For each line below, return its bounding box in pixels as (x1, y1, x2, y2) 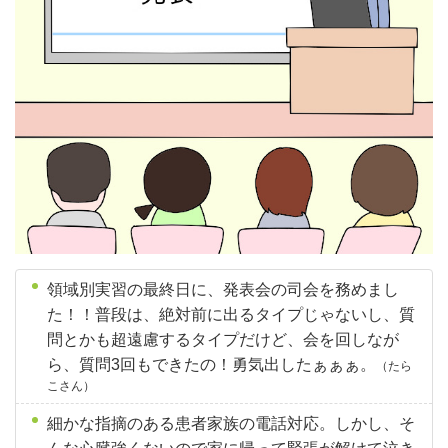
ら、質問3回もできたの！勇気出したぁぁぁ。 (47, 356, 376, 373)
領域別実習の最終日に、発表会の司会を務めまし (47, 281, 399, 298)
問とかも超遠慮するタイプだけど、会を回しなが (47, 331, 399, 348)
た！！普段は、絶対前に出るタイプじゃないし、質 (47, 306, 415, 323)
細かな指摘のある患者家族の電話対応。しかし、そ (47, 415, 415, 432)
